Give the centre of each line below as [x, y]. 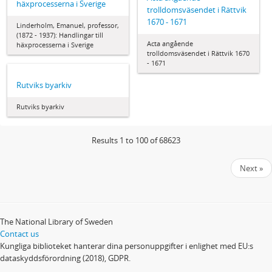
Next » [251, 168]
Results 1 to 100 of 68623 [136, 141]
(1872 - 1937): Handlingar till [60, 35]
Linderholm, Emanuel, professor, [68, 25]
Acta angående [170, 43]
